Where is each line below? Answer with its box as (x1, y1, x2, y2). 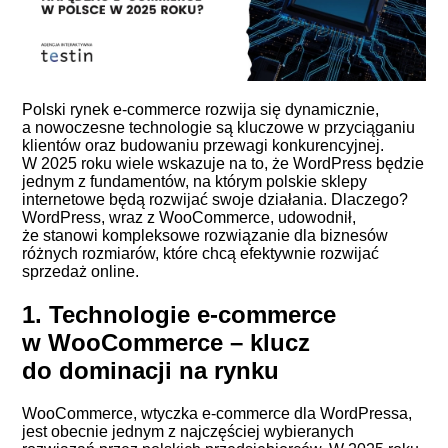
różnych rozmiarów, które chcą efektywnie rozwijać (22, 245, 380, 263)
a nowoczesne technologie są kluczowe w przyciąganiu (22, 119, 416, 137)
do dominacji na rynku (22, 357, 280, 385)
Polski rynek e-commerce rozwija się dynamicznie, (22, 101, 380, 119)
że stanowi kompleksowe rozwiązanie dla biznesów (22, 227, 389, 245)
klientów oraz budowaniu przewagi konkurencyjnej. (22, 137, 385, 155)
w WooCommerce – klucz (22, 329, 311, 357)
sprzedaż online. (22, 263, 140, 281)
